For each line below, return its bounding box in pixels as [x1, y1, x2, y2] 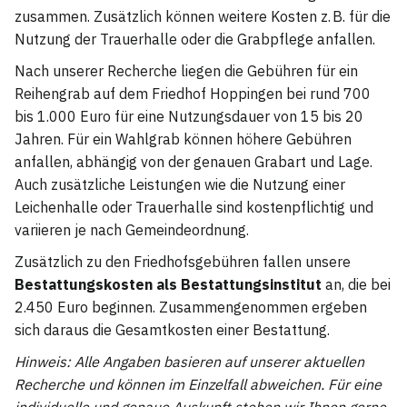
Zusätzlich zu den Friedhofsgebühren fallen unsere [15, 253, 351, 272]
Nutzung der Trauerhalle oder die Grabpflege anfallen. [15, 30, 375, 49]
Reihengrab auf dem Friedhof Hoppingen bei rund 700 [15, 84, 371, 104]
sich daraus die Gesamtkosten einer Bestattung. [15, 321, 330, 340]
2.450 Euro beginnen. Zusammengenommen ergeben [15, 298, 367, 317]
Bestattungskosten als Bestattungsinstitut [15, 275, 322, 294]
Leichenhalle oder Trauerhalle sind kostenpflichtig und [15, 198, 373, 217]
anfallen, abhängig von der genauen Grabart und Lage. [15, 153, 372, 172]
